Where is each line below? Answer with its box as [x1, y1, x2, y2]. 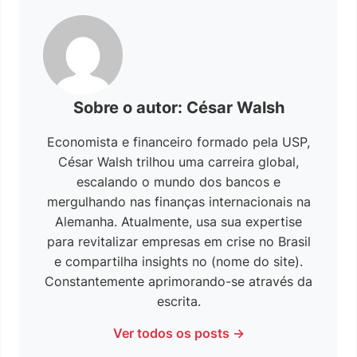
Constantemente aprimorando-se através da [45, 273, 312, 289]
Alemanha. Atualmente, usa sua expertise [55, 213, 302, 229]
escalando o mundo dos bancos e [76, 173, 280, 190]
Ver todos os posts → [112, 324, 245, 341]
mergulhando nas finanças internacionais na [46, 193, 311, 210]
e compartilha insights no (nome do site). [54, 253, 303, 269]
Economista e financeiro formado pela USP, [47, 133, 310, 150]
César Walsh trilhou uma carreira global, [58, 153, 299, 170]
